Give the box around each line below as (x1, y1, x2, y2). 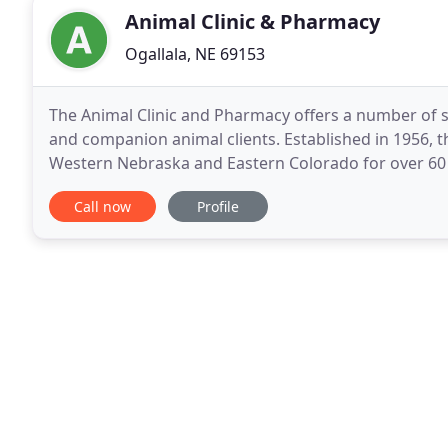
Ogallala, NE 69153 (125, 43, 265, 65)
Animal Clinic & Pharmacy (125, 8, 380, 35)
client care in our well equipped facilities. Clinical (49, 176, 413, 198)
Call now (74, 197, 131, 216)
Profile (197, 197, 239, 216)
